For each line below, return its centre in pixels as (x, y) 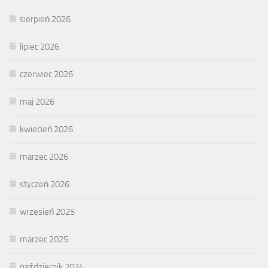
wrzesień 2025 (47, 211)
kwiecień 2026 (46, 129)
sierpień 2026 (45, 19)
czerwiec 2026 (46, 74)
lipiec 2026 (39, 46)
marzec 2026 (44, 156)
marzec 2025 (44, 239)
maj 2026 (37, 101)
